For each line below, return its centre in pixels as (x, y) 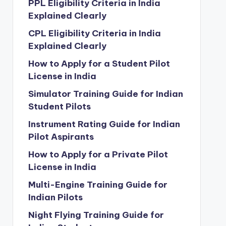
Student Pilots (59, 106)
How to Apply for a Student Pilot (99, 64)
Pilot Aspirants (61, 137)
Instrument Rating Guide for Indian (104, 124)
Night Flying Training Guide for (96, 215)
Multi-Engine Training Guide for (98, 185)
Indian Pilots (55, 197)
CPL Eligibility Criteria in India (94, 33)
